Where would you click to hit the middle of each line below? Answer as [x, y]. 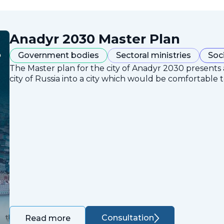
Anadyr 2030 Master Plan [95, 39]
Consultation [127, 218]
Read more [48, 218]
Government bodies [58, 55]
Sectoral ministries [153, 55]
